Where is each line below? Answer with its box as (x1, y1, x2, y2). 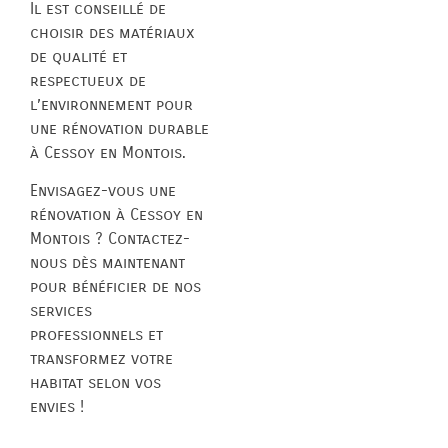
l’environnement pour (30, 94, 193, 114)
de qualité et (30, 46, 127, 66)
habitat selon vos (30, 372, 161, 392)
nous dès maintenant (30, 252, 185, 272)
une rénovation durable (30, 118, 209, 138)
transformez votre (30, 348, 173, 368)
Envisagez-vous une (30, 180, 176, 200)
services (30, 300, 92, 320)
